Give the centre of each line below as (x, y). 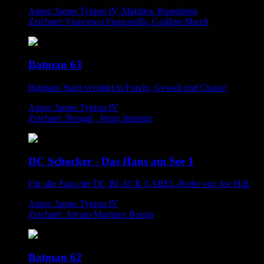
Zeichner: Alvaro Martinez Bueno (91, 214)
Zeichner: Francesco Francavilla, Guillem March (118, 22)
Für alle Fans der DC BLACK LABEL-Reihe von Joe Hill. (139, 184)
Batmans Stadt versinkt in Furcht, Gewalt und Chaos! (128, 87)
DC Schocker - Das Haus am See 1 (111, 161)
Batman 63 (55, 65)
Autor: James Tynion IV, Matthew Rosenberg (113, 11)
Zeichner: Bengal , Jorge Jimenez (90, 118)
